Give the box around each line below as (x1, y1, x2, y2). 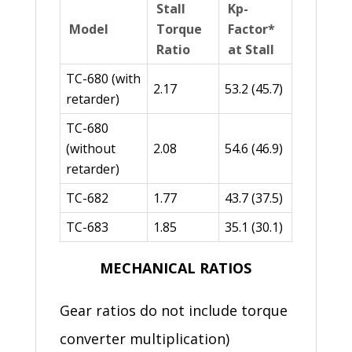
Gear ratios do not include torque (59, 301, 288, 321)
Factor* (227, 20, 275, 38)
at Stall (227, 41, 274, 59)
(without (65, 140, 115, 158)
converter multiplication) (59, 329, 229, 349)
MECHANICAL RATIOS (100, 258, 252, 278)
